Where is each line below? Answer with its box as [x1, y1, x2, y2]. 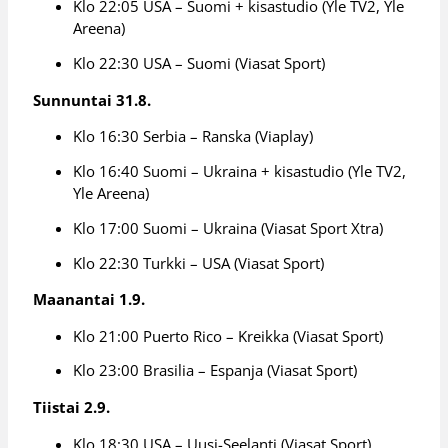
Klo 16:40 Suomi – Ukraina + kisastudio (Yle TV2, [73, 160, 407, 181]
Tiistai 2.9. [33, 397, 111, 418]
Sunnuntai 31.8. [33, 89, 152, 110]
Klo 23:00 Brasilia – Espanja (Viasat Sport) [73, 360, 358, 381]
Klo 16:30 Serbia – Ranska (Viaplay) [73, 126, 314, 147]
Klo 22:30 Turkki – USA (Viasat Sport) [73, 252, 325, 273]
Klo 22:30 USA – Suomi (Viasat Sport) [73, 52, 326, 73]
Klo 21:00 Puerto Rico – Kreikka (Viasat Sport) [73, 325, 384, 346]
